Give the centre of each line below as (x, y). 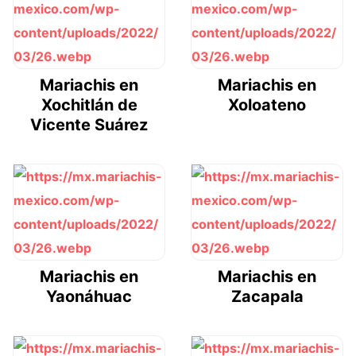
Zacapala (267, 296)
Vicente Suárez (89, 124)
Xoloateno (267, 104)
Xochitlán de (89, 104)
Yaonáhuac (89, 296)
